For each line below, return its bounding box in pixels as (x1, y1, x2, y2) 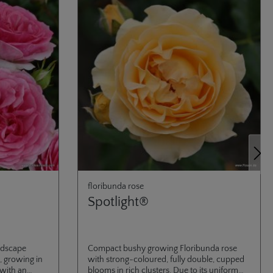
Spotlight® (88, 194, 149, 210)
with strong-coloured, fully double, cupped (88, 254, 245, 264)
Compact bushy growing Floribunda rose (88, 243, 238, 253)
